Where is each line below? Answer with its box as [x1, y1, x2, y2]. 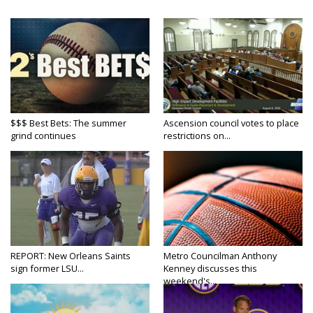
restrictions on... [163, 129, 231, 143]
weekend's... [163, 275, 217, 288]
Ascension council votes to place [163, 117, 299, 130]
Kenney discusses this [163, 262, 257, 275]
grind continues [10, 129, 76, 143]
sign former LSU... [10, 262, 84, 275]
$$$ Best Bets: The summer [10, 117, 126, 130]
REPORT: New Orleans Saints [10, 249, 131, 263]
